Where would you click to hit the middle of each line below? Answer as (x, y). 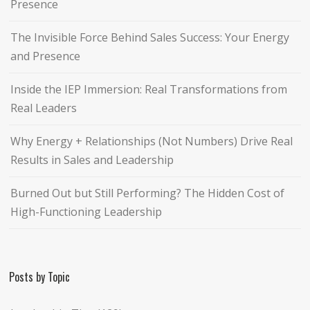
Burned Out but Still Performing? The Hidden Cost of (148, 193)
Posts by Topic (40, 276)
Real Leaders (44, 108)
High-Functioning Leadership (86, 211)
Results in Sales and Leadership (92, 159)
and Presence (46, 56)
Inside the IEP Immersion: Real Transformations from (149, 89)
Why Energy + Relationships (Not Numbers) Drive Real (152, 141)
